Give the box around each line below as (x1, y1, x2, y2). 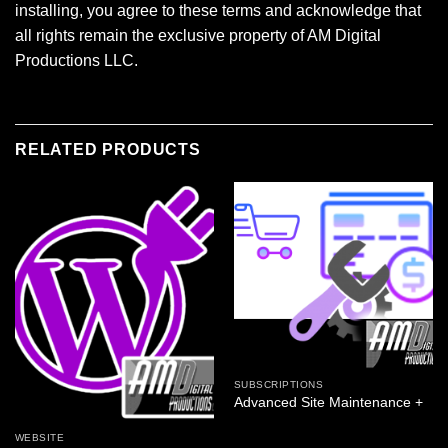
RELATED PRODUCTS (15, 141, 201, 159)
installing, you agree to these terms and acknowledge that (15, 2, 421, 20)
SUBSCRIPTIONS (233, 379, 324, 391)
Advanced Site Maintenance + (233, 395, 423, 411)
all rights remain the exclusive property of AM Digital (15, 27, 381, 45)
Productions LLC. (15, 52, 138, 70)
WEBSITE (14, 431, 65, 443)
